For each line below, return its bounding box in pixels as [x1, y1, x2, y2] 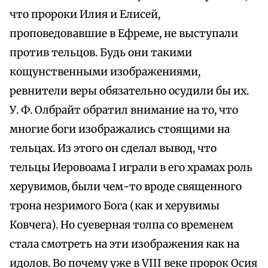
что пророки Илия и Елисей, [10, 8, 160, 22]
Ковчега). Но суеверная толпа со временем [10, 218, 233, 232]
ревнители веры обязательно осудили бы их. [10, 84, 249, 98]
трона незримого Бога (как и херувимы [10, 199, 220, 213]
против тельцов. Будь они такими [10, 46, 192, 60]
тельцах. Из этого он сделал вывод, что [10, 142, 217, 156]
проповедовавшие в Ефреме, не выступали [10, 27, 238, 41]
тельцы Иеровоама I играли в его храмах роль [10, 161, 252, 175]
